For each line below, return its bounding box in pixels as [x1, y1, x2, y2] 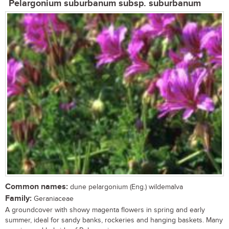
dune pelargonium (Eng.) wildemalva [68, 182, 183, 191]
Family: [5, 193, 32, 203]
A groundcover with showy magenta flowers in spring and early [5, 205, 205, 214]
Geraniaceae [32, 194, 74, 203]
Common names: [5, 181, 68, 192]
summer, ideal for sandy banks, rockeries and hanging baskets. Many [5, 216, 223, 224]
